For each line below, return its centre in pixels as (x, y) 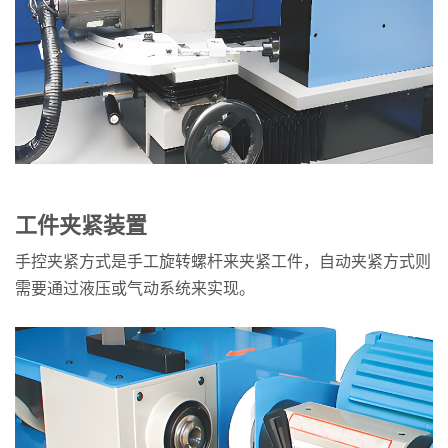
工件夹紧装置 (81, 225)
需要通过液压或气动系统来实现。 (135, 288)
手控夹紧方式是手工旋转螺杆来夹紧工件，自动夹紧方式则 (223, 261)
